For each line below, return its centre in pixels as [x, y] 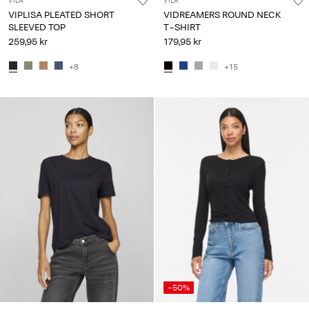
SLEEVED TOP [37, 27]
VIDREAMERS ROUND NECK [222, 14]
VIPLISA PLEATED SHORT [61, 14]
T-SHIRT [182, 27]
